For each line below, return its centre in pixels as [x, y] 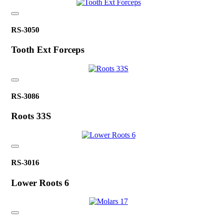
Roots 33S [31, 116]
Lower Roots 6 [40, 183]
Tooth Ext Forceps [48, 50]
